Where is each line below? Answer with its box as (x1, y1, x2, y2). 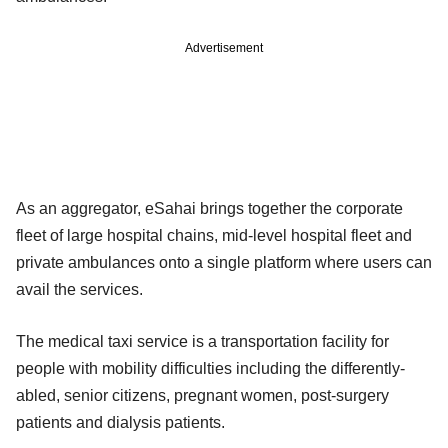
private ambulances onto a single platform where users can (16, 253, 432, 271)
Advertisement (185, 40, 263, 55)
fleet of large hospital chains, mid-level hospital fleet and (16, 226, 412, 244)
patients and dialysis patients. (16, 413, 225, 431)
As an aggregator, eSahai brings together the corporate (16, 199, 403, 217)
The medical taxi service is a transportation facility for (16, 332, 389, 350)
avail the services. (16, 280, 143, 298)
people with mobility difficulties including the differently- (16, 359, 405, 377)
